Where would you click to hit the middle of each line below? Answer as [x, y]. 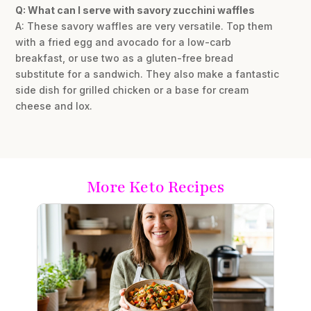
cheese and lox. [54, 106]
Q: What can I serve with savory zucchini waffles [135, 10]
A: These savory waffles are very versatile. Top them [144, 26]
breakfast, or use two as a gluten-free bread [125, 58]
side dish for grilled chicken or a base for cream [132, 90]
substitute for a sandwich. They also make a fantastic [148, 74]
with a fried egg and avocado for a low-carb [124, 42]
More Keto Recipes [155, 187]
